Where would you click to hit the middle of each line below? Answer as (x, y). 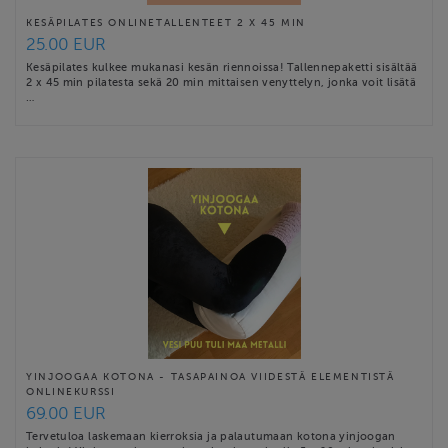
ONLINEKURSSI (71, 392)
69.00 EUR (66, 414)
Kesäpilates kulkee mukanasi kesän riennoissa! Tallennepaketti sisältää (222, 67)
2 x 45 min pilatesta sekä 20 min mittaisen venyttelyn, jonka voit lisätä (221, 82)
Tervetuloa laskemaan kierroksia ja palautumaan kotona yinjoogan (211, 436)
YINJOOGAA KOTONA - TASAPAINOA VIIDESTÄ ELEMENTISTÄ (210, 377)
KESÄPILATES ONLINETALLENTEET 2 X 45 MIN (166, 23)
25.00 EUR (66, 45)
